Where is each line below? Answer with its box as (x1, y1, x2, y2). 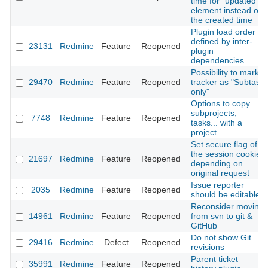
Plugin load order (191, 27, 255, 37)
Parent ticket (191, 254, 238, 264)
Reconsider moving (191, 202, 264, 212)
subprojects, (191, 108, 237, 118)
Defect (103, 237, 129, 248)
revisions (191, 242, 224, 252)
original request (191, 168, 249, 178)
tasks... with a (191, 118, 242, 128)
